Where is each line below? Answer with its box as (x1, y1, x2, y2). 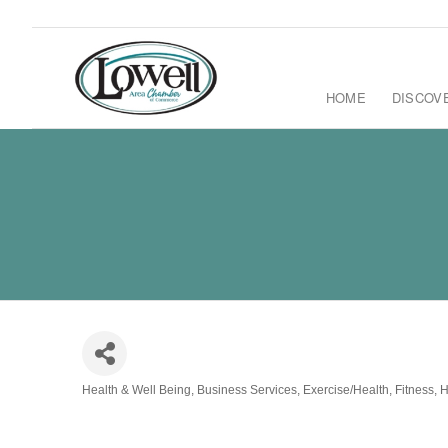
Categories (81, 389, 162, 411)
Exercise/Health (303, 383, 389, 397)
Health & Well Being (82, 383, 191, 397)
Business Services (197, 383, 297, 397)
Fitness (395, 383, 434, 397)
